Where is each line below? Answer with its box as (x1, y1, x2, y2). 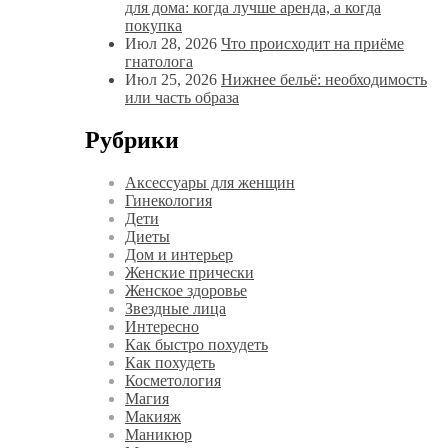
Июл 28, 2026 (125, 35, 217, 53)
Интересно (125, 317, 199, 335)
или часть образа (125, 89, 239, 107)
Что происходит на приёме (221, 35, 404, 53)
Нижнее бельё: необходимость (221, 71, 427, 89)
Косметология (125, 371, 221, 389)
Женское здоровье (125, 281, 247, 299)
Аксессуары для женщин (125, 173, 295, 191)
